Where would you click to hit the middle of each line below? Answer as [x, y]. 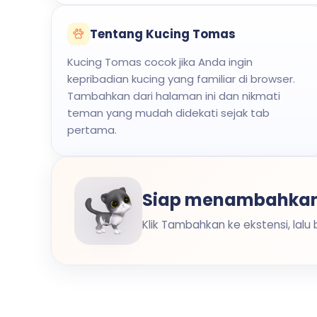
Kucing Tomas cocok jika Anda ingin [160, 62]
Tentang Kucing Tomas [163, 34]
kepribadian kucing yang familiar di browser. [181, 79]
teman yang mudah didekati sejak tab [168, 113]
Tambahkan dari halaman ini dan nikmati [174, 96]
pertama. [92, 130]
